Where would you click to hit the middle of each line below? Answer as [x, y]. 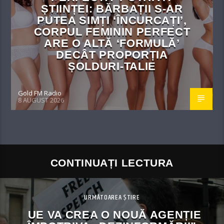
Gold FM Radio [40, 93]
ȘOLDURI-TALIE [112, 66]
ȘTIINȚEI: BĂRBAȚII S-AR [112, 9]
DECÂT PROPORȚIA [112, 55]
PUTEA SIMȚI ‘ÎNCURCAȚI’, [112, 20]
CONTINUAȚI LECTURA [112, 162]
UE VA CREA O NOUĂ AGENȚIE [114, 215]
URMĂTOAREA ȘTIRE [112, 198]
